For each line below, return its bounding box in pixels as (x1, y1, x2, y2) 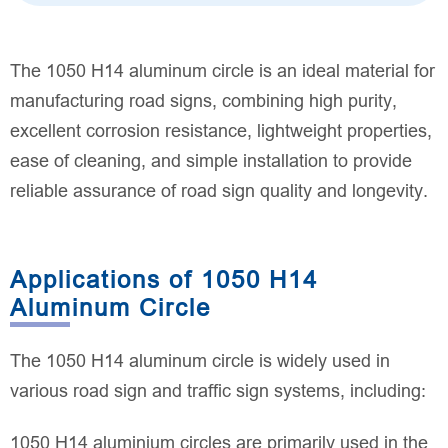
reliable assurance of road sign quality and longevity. (10, 181, 428, 202)
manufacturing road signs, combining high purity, (10, 91, 397, 112)
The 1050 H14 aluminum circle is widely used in (10, 351, 390, 372)
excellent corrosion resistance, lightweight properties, (10, 121, 432, 142)
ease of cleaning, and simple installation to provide (10, 151, 412, 172)
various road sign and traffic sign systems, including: (10, 381, 426, 402)
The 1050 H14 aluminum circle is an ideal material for (10, 61, 435, 82)
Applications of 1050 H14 (10, 266, 318, 294)
